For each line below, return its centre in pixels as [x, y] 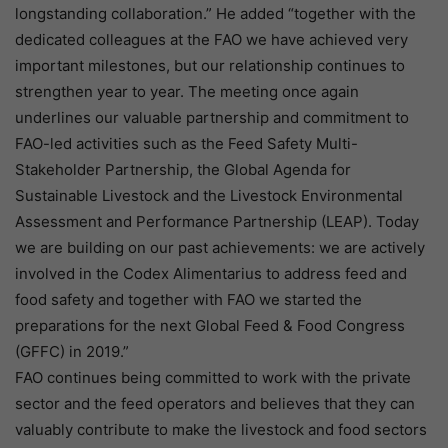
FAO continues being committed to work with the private [213, 378]
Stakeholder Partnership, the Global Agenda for [183, 170]
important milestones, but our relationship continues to [210, 66]
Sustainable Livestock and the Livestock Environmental [209, 196]
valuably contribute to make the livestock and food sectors [221, 430]
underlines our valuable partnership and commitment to [212, 118]
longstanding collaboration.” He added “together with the [215, 14]
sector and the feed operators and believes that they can [215, 404]
